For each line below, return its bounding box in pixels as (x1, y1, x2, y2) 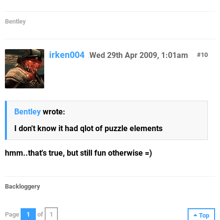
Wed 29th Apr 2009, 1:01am (89, 51, 188, 60)
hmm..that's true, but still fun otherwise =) (5, 148, 152, 158)
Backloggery (5, 183, 40, 190)
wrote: (41, 107, 65, 116)
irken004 (49, 50, 84, 60)
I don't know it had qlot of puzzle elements (14, 124, 163, 133)
